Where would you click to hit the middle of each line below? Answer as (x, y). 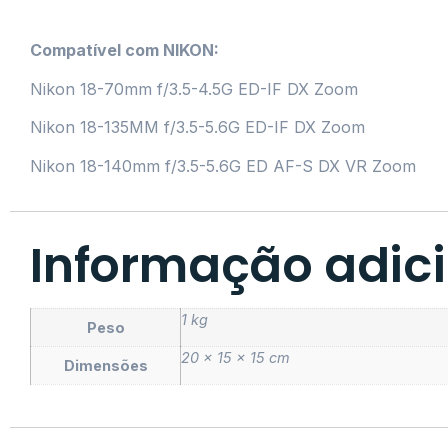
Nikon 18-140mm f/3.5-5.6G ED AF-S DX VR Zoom (223, 165)
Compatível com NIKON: (124, 50)
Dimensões (105, 365)
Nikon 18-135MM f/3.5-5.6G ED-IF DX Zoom (197, 127)
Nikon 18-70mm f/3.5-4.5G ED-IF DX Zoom (194, 88)
